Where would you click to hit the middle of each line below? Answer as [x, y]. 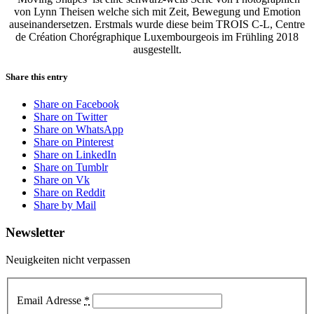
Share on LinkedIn [75, 155]
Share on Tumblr [71, 168]
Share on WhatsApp [78, 130]
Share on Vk [62, 180]
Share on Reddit [69, 193]
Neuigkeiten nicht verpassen [68, 259]
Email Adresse [50, 301]
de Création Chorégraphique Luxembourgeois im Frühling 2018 [157, 36]
